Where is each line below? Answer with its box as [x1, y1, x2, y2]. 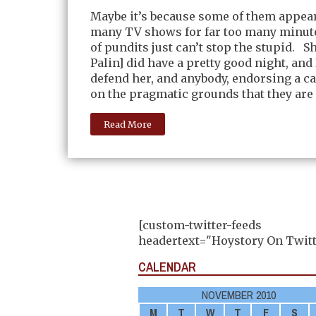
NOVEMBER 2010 [202, 286, 276, 303]
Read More [104, 118, 152, 130]
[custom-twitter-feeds [138, 217, 262, 232]
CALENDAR [138, 257, 196, 276]
